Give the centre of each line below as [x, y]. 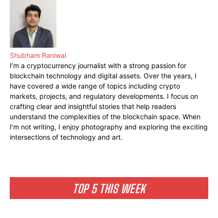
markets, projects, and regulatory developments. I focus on [104, 96]
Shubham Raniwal [38, 55]
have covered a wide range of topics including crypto [95, 86]
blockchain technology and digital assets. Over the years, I [103, 76]
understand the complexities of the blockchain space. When [105, 117]
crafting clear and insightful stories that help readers [93, 107]
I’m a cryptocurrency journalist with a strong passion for [98, 66]
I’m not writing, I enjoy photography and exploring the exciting [109, 127]
